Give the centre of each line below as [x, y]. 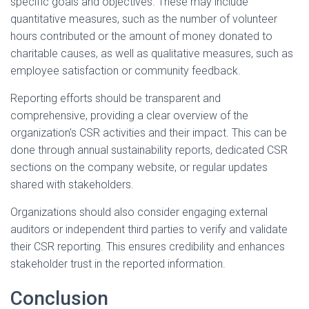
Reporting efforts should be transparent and [116, 99]
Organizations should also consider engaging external [139, 212]
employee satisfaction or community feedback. [126, 71]
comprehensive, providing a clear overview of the [129, 116]
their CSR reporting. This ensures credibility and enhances [148, 247]
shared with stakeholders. [72, 185]
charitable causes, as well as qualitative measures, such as [152, 54]
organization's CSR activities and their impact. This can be [149, 133]
